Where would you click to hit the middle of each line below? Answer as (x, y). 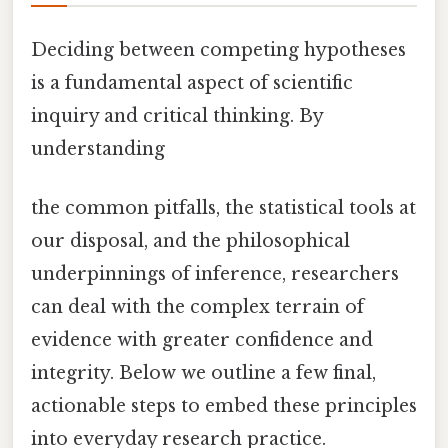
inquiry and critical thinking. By (177, 115)
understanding (98, 148)
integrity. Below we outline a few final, (203, 372)
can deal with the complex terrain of (197, 306)
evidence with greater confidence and (202, 339)
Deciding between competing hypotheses (218, 49)
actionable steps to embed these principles (224, 405)
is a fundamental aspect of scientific (192, 82)
